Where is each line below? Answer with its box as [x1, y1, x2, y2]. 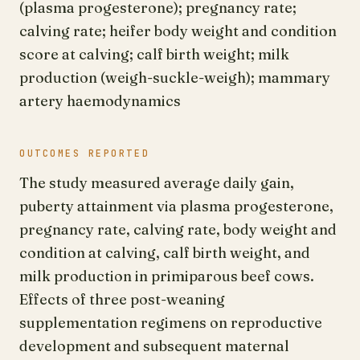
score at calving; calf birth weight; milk [19, 45, 289, 63]
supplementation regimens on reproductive [19, 313, 322, 332]
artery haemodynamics [19, 92, 181, 110]
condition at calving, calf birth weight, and [19, 243, 310, 262]
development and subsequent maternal [19, 337, 289, 355]
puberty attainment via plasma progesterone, [19, 197, 333, 215]
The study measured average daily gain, [19, 174, 294, 192]
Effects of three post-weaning [19, 290, 225, 309]
